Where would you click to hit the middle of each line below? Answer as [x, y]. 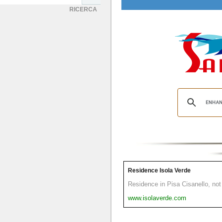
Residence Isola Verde [159, 170]
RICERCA [83, 9]
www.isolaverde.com [157, 198]
